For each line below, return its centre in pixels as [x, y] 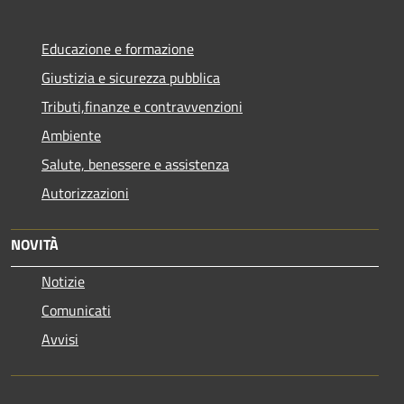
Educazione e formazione [118, 48]
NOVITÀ [35, 244]
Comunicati [76, 310]
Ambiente [71, 135]
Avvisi [60, 339]
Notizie [63, 281]
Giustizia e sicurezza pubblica [131, 77]
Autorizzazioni [85, 193]
